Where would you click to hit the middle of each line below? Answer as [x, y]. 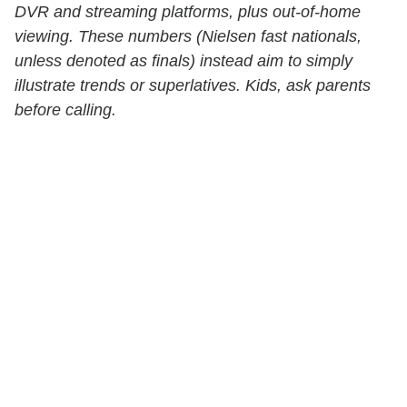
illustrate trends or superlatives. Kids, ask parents [193, 86]
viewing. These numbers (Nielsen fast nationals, [188, 37]
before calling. [65, 110]
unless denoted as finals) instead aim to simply [184, 61]
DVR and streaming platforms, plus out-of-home [188, 12]
